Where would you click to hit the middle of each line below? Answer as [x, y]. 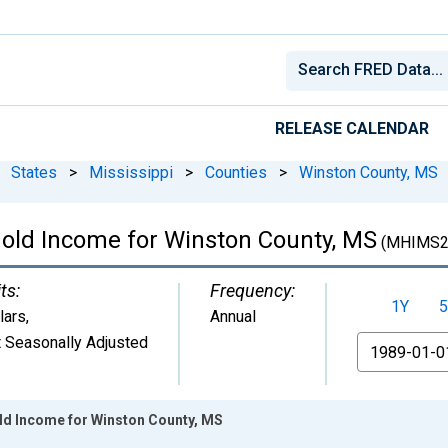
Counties [236, 172]
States [34, 172]
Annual [233, 316]
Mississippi [131, 172]
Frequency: [252, 290]
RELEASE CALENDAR [352, 128]
